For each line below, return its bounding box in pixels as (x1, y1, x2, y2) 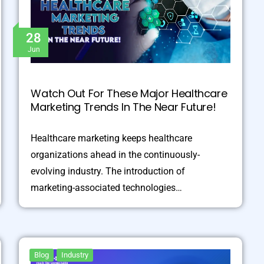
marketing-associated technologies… (31, 181, 183, 193)
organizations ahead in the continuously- (31, 148, 200, 160)
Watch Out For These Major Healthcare (31, 85, 227, 101)
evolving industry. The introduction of (31, 165, 186, 177)
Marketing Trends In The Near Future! (31, 99, 216, 114)
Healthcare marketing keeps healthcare (31, 132, 193, 144)
